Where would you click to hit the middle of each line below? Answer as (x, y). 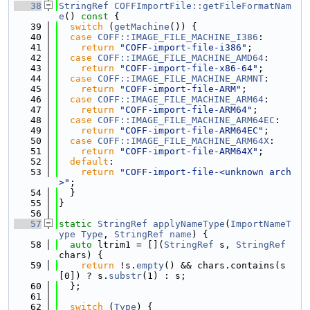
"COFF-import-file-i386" (183, 47)
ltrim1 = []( (128, 245)
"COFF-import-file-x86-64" (189, 68)
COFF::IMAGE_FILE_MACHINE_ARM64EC (186, 120)
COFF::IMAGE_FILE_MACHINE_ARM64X (183, 141)
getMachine (142, 27)
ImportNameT (261, 224)
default (89, 162)
